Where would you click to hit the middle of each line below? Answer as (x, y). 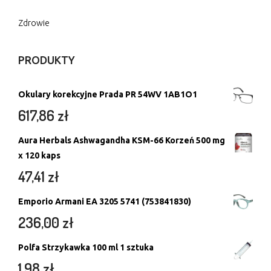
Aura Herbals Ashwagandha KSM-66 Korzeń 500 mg (122, 140)
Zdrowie (34, 23)
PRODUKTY (47, 60)
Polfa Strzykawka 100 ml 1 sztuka (86, 247)
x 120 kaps (39, 155)
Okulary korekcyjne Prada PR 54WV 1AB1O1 (108, 94)
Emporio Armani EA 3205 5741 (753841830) (105, 201)
